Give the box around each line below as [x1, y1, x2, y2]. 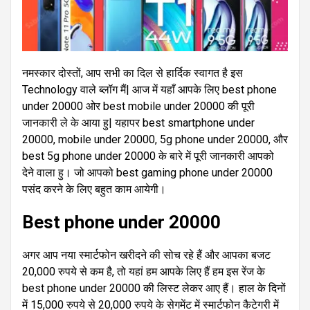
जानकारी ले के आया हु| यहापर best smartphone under [22, 116, 255, 129]
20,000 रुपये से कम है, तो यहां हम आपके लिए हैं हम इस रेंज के [22, 264, 265, 278]
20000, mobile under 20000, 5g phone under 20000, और [22, 132, 288, 146]
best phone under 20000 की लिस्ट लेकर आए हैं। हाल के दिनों [22, 281, 286, 295]
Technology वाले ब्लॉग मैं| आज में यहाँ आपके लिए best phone [22, 82, 277, 96]
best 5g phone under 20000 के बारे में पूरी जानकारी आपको [22, 149, 274, 163]
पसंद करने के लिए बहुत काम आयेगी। [22, 182, 166, 196]
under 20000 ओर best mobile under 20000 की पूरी [22, 99, 255, 113]
